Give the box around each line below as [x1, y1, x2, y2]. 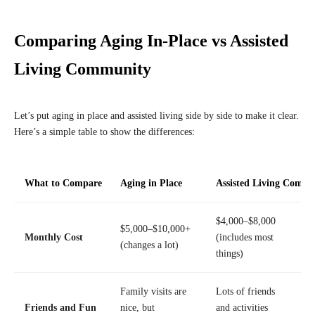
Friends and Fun [25, 302, 96, 314]
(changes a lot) [120, 240, 179, 251]
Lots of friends [216, 286, 275, 297]
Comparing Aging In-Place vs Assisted [14, 32, 288, 51]
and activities [216, 302, 268, 314]
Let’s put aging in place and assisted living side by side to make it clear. [14, 110, 299, 122]
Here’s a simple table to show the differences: [14, 127, 195, 138]
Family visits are [120, 286, 186, 297]
